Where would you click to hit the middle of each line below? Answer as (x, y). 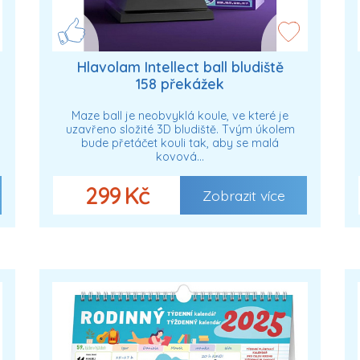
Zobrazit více (243, 195)
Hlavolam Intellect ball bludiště (180, 67)
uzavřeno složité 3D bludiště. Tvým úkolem (180, 129)
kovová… (180, 156)
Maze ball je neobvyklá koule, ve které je (180, 115)
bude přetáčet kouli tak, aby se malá (180, 143)
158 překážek (180, 84)
